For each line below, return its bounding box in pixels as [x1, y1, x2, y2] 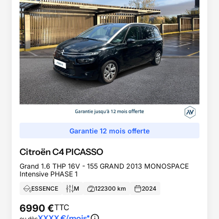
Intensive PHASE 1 [20, 170, 78, 178]
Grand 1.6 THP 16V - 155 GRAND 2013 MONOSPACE [20, 162, 189, 171]
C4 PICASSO [52, 147, 103, 158]
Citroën [20, 147, 51, 158]
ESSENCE [31, 184, 58, 192]
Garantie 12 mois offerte [69, 126, 150, 135]
